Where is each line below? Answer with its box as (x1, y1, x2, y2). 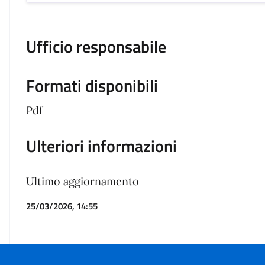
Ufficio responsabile (26, 34, 167, 60)
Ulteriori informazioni (26, 133, 177, 159)
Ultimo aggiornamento (26, 174, 140, 189)
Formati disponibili (26, 73, 159, 99)
